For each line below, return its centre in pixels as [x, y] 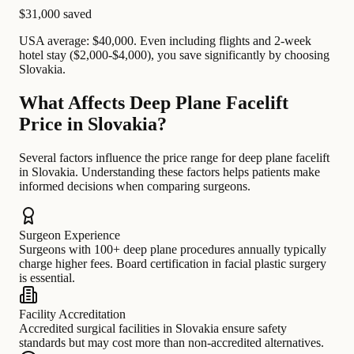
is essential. [47, 278]
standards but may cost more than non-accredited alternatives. [171, 343]
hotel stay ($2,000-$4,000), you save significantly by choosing [174, 55]
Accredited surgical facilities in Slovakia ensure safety [153, 329]
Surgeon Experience [70, 235]
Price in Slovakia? [93, 124]
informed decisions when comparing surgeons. [135, 186]
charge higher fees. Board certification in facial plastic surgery [173, 264]
